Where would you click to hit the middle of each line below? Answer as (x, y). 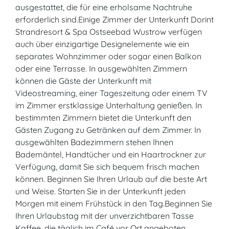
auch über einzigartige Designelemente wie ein (102, 44)
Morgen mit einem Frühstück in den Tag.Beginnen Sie (114, 203)
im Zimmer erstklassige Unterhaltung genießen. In (109, 105)
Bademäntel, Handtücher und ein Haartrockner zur (111, 154)
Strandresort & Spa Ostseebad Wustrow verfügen (109, 32)
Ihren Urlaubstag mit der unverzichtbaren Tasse (105, 216)
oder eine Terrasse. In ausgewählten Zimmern (101, 68)
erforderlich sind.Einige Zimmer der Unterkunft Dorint (114, 19)
